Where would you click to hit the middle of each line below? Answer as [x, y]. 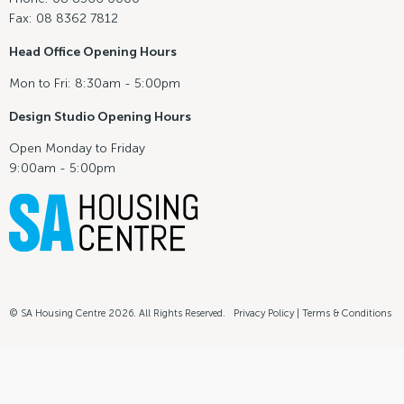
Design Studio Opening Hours [100, 116]
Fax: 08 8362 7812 [64, 18]
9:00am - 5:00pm [62, 168]
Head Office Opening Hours [93, 51]
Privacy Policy [264, 313]
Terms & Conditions [347, 313]
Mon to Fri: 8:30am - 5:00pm [95, 83]
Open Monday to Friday [77, 148]
